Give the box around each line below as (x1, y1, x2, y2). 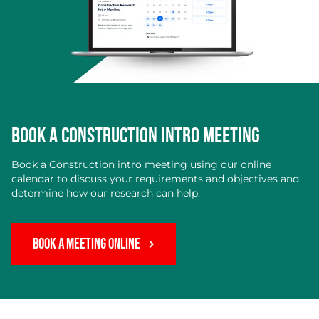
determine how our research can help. (11, 187, 200, 200)
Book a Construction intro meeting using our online (11, 158, 271, 172)
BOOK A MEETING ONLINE (33, 235, 140, 253)
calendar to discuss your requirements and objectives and (11, 172, 299, 186)
